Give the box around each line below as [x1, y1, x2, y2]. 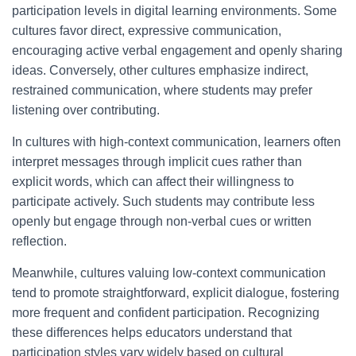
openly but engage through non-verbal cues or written [12, 215, 311, 228]
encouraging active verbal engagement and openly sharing [12, 44, 342, 57]
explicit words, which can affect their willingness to [12, 175, 294, 188]
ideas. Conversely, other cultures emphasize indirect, [12, 64, 308, 77]
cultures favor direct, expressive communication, [12, 24, 281, 37]
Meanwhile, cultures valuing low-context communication [12, 266, 326, 280]
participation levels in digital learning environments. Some [12, 4, 337, 17]
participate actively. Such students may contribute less [12, 195, 315, 208]
